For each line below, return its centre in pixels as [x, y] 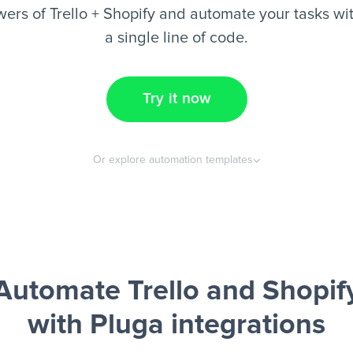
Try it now [176, 99]
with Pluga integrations [176, 325]
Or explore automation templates [173, 160]
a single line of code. [176, 38]
